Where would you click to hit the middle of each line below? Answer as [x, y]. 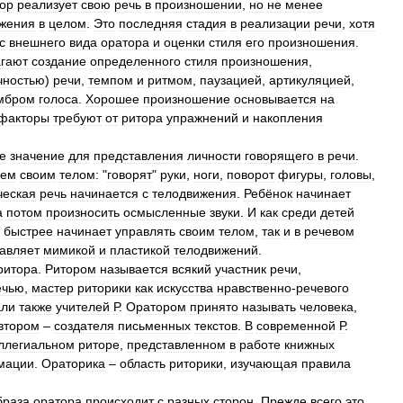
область [143, 363]
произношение [187, 99]
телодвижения [194, 193]
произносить [83, 212]
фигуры [300, 175]
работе [260, 345]
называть [269, 307]
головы [351, 175]
